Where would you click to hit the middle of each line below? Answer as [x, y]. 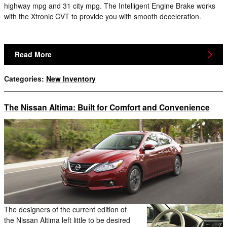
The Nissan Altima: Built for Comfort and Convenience [107, 107]
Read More [33, 54]
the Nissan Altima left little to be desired [67, 220]
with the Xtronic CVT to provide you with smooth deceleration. [103, 16]
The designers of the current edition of [65, 209]
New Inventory [71, 79]
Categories [23, 79]
